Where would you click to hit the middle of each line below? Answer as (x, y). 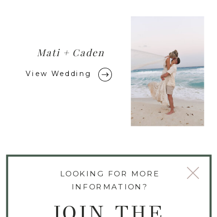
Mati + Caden (70, 53)
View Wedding (59, 73)
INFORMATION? (110, 186)
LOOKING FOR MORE (110, 174)
